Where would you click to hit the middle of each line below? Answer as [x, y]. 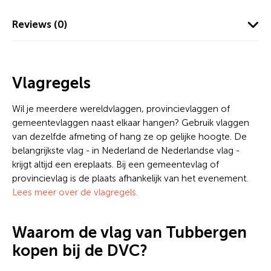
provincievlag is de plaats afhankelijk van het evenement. [130, 178]
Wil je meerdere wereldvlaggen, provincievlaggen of [121, 109]
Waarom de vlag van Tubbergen [129, 232]
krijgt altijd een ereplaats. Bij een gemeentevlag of [116, 164]
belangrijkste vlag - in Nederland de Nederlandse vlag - [126, 150]
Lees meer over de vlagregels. [75, 192]
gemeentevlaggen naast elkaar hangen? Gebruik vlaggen [131, 122]
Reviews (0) [40, 24]
